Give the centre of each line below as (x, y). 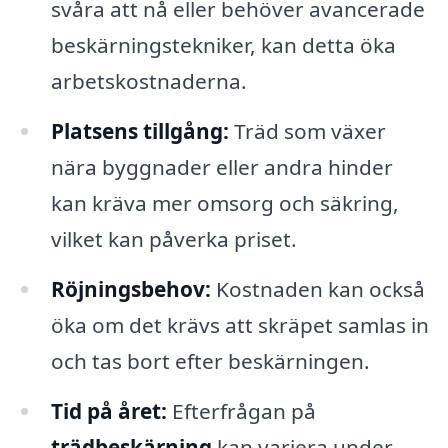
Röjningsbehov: (130, 289)
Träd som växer (307, 131)
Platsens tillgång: (139, 131)
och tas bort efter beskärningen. (210, 361)
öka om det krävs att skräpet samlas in (239, 325)
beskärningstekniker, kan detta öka (223, 45)
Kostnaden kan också (317, 289)
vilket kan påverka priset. (173, 239)
